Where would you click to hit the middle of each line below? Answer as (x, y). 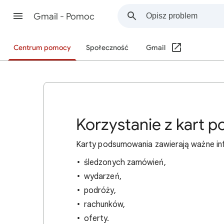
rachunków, (104, 204)
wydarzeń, (103, 176)
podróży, (100, 190)
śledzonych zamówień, (125, 162)
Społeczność (107, 48)
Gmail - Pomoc (64, 16)
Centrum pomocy (42, 48)
